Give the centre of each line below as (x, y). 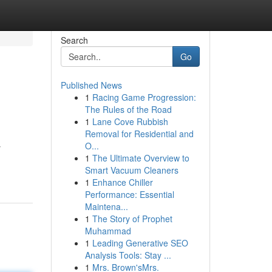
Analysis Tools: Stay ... (128, 255)
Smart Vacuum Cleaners (131, 170)
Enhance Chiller (122, 182)
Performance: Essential (129, 194)
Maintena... (106, 206)
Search (74, 40)
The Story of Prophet (132, 219)
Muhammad (108, 231)
